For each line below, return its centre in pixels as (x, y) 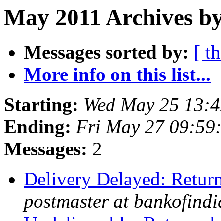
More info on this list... (117, 74)
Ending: (37, 127)
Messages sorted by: (106, 52)
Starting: (41, 105)
